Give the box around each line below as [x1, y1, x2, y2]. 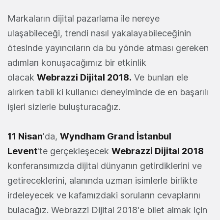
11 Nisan [7, 131, 43, 141]
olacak [7, 72, 37, 82]
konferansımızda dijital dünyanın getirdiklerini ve [7, 160, 202, 171]
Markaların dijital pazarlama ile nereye [7, 13, 160, 24]
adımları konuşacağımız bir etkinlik [7, 57, 146, 68]
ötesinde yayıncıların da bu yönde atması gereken [7, 42, 209, 53]
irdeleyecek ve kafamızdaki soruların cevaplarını [7, 190, 200, 200]
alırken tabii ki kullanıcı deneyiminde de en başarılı [7, 86, 208, 97]
